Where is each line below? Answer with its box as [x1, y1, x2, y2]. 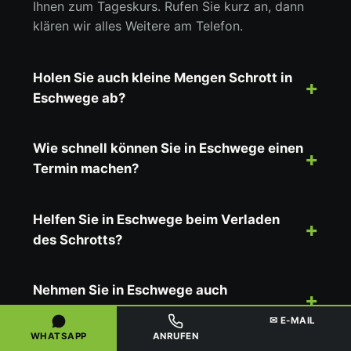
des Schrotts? [33, 231, 123, 248]
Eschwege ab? [33, 89, 126, 106]
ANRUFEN [152, 331, 199, 342]
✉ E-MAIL [269, 315, 316, 327]
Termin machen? [33, 161, 139, 177]
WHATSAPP [30, 331, 87, 342]
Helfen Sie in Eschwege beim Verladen [33, 211, 280, 227]
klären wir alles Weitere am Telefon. [33, 17, 244, 34]
